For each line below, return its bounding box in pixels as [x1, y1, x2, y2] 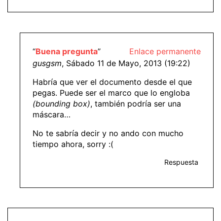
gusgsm [33, 58, 62, 68]
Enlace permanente [129, 46, 201, 56]
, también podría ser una [90, 98, 181, 109]
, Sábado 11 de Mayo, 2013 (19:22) [62, 58, 190, 68]
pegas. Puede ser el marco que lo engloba [33, 87, 190, 98]
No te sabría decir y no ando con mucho [33, 128, 184, 138]
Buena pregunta [36, 46, 98, 56]
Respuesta [164, 157, 198, 166]
